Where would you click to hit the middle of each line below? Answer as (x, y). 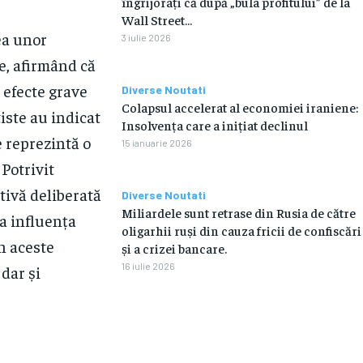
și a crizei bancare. (174, 248)
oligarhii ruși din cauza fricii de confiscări (241, 230)
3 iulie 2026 (146, 37)
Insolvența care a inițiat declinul (214, 124)
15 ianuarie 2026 (156, 142)
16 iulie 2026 (148, 265)
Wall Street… (156, 19)
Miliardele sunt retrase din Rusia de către (238, 212)
